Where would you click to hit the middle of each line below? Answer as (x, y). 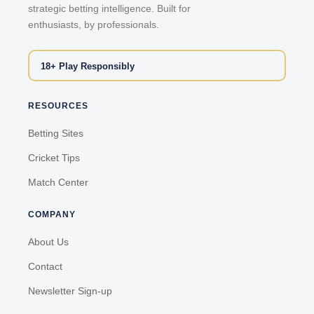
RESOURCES (58, 105)
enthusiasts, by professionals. (94, 25)
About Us (48, 242)
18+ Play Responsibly (87, 66)
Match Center (58, 182)
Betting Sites (56, 133)
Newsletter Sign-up (70, 291)
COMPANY (52, 215)
